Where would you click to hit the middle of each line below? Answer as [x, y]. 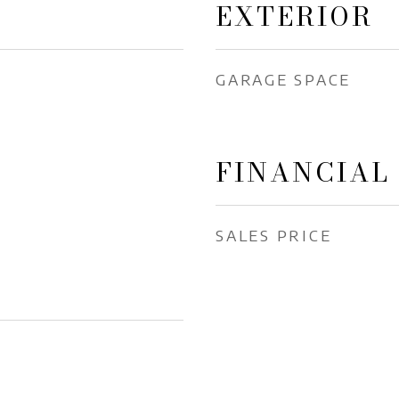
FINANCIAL [303, 172]
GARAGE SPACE [283, 79]
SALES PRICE [274, 235]
